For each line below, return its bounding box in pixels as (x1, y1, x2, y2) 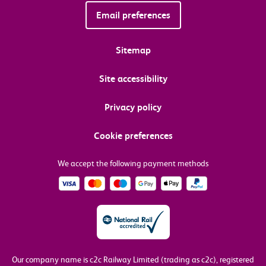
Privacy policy (104, 102, 161, 113)
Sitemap (115, 45, 151, 56)
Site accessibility (99, 73, 167, 85)
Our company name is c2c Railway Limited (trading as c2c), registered (12, 255, 254, 265)
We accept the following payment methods (58, 159, 208, 169)
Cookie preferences (93, 130, 173, 142)
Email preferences (96, 9, 170, 21)
